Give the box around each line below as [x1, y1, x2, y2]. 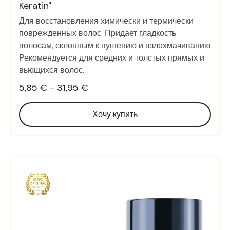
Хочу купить [92, 108, 138, 120]
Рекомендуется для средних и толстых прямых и [19, 52, 204, 63]
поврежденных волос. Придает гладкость [19, 27, 176, 39]
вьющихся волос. [19, 64, 84, 75]
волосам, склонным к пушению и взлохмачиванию [19, 40, 210, 51]
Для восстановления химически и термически [19, 15, 194, 26]
